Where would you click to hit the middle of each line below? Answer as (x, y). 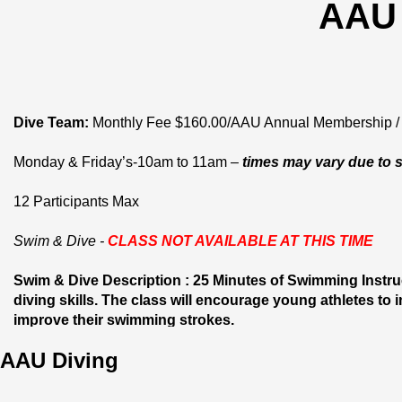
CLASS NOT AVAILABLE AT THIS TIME (240, 241)
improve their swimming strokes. (126, 320)
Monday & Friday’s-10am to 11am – (128, 162)
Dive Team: (51, 122)
